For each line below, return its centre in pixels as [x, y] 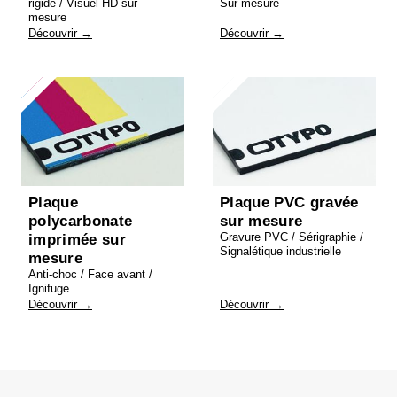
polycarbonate [81, 221]
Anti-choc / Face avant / [90, 274]
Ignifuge [49, 288]
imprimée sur [78, 239]
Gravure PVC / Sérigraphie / [292, 237]
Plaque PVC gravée [289, 202]
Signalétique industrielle [280, 251]
